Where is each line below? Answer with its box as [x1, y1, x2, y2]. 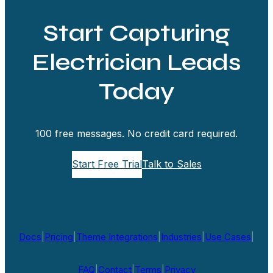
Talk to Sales [141, 158, 202, 171]
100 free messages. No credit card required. [35, 127, 238, 140]
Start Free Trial [71, 158, 142, 171]
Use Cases [205, 230, 251, 243]
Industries [161, 230, 202, 243]
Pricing [44, 230, 73, 243]
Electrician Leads [32, 47, 241, 77]
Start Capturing [43, 18, 230, 48]
